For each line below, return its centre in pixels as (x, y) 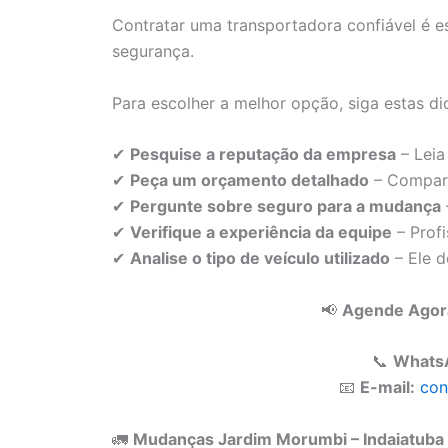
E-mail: (387, 387)
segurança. (153, 50)
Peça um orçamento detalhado (249, 180)
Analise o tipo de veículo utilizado (260, 258)
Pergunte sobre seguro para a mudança (285, 206)
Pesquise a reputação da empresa (263, 154)
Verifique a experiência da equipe (261, 232)
